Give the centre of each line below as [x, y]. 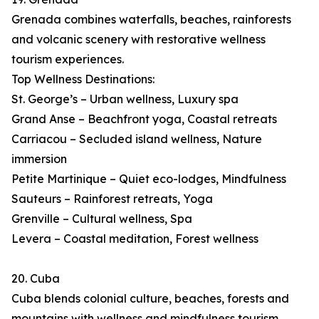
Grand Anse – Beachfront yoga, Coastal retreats [144, 119]
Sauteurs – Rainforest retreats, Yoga [112, 199]
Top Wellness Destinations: [83, 79]
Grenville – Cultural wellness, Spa [102, 219]
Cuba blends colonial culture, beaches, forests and [150, 299]
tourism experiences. [68, 59]
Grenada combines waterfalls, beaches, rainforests [151, 20]
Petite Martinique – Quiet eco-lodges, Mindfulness [149, 179]
